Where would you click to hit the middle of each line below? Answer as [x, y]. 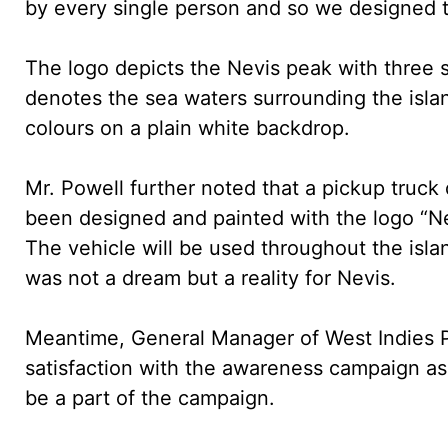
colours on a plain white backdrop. [187, 127]
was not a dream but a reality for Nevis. [210, 277]
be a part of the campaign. [150, 397]
